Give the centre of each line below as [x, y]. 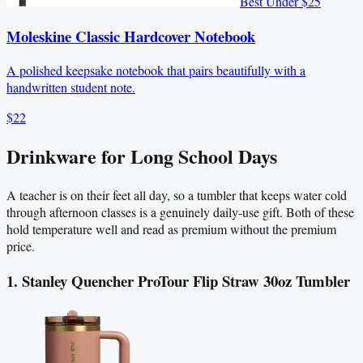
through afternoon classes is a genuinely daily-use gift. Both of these [180, 212]
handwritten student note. [71, 88]
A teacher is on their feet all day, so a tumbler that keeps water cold [177, 195]
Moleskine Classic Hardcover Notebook [131, 36]
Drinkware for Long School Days [142, 156]
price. [21, 246]
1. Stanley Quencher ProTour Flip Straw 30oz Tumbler [178, 280]
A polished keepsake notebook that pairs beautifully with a [156, 70]
